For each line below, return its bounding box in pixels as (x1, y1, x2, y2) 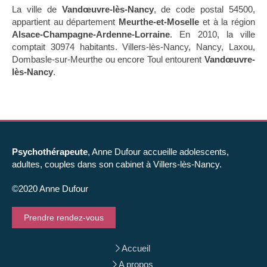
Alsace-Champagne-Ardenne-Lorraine (12, 29, 170, 39)
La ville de (12, 4, 62, 14)
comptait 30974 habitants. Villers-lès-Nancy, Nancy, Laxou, (12, 42, 255, 52)
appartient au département (12, 17, 119, 27)
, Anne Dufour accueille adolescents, (88, 147, 229, 157)
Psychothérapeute (12, 147, 88, 157)
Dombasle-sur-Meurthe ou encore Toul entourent (12, 54, 204, 64)
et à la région (199, 17, 256, 27)
